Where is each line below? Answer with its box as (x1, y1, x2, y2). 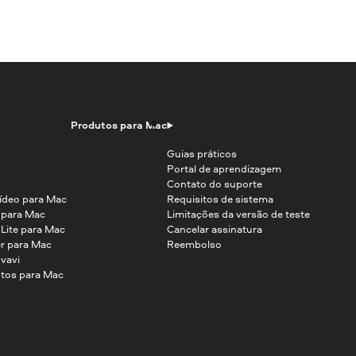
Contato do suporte (167, 176, 263, 192)
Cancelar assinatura (167, 222, 263, 237)
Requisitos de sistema (167, 192, 274, 207)
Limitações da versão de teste (167, 207, 311, 222)
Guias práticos (167, 146, 238, 161)
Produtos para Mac (71, 118, 168, 133)
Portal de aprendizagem (167, 161, 282, 176)
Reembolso (167, 237, 222, 252)
